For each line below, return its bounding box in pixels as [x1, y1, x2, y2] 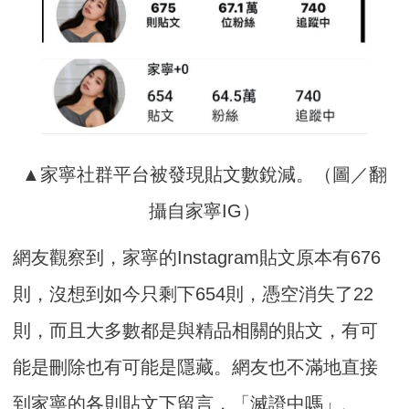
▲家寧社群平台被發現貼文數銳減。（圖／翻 [22, 163, 387, 184]
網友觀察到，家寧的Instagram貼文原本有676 [13, 246, 382, 267]
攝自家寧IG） [149, 200, 260, 221]
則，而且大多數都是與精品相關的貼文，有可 [13, 320, 379, 341]
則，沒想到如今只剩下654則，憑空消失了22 [13, 283, 374, 304]
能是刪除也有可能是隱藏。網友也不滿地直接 [13, 356, 379, 377]
